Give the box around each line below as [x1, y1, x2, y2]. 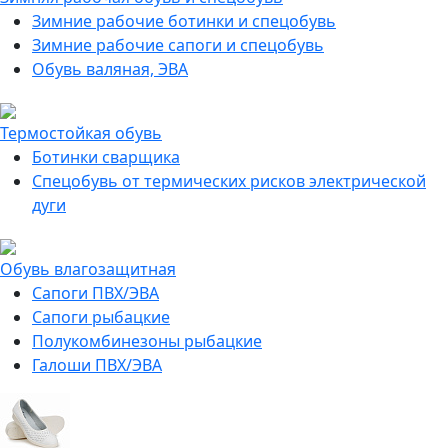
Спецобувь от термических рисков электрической [32, 170, 426, 192]
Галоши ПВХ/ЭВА [32, 354, 162, 376]
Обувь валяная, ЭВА [32, 58, 188, 80]
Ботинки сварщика [32, 146, 180, 168]
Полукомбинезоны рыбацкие [32, 330, 262, 352]
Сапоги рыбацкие [32, 306, 170, 328]
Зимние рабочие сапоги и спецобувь [32, 34, 324, 56]
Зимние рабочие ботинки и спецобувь [32, 10, 336, 32]
